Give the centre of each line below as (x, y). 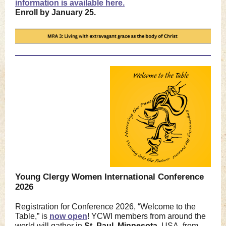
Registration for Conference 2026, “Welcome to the (105, 207)
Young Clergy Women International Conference (109, 177)
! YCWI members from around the (147, 216)
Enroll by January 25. (55, 12)
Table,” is (31, 216)
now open (68, 216)
